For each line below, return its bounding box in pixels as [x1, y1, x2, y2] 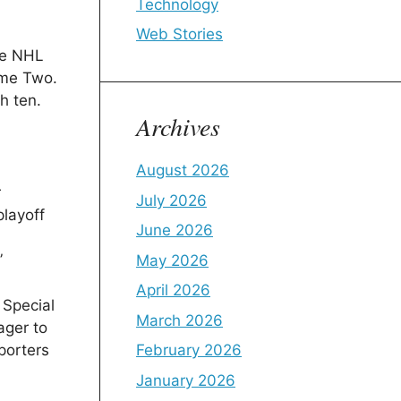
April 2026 [136, 281, 210, 299]
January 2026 [136, 371, 235, 389]
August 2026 [136, 161, 229, 179]
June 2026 [136, 221, 213, 239]
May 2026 [136, 251, 209, 269]
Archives [136, 109, 220, 143]
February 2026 [136, 341, 242, 359]
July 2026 [136, 191, 207, 209]
